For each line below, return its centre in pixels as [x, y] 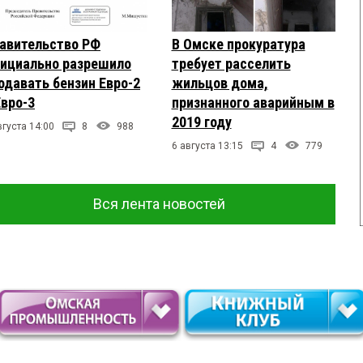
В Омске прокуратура [238, 45]
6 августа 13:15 [207, 146]
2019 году [201, 122]
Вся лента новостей [159, 204]
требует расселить [231, 64]
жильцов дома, [220, 83]
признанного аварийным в [253, 103]
